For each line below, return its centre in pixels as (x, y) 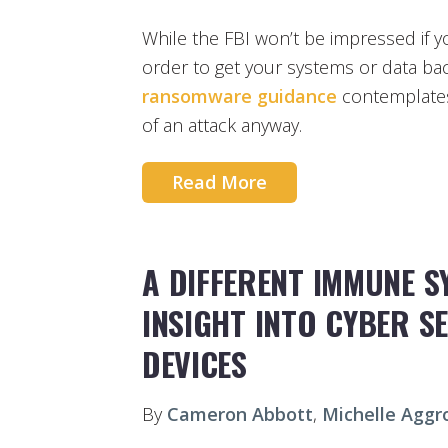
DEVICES (194, 363)
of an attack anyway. (222, 124)
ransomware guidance (239, 95)
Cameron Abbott (240, 413)
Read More (219, 182)
